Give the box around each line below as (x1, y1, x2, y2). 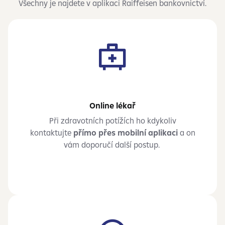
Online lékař (89, 100, 136, 110)
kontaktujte (30, 128, 73, 138)
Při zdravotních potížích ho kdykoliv (49, 116, 176, 126)
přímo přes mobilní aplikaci (73, 128, 178, 138)
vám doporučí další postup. (63, 140, 162, 150)
